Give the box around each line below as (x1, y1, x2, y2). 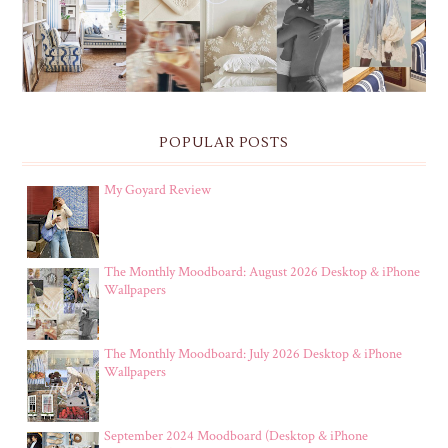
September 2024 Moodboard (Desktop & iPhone (104, 427, 368, 446)
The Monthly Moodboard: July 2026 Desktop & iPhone (104, 345, 402, 364)
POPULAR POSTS (159, 134, 289, 153)
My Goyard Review (104, 181, 211, 200)
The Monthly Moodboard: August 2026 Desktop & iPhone (104, 263, 420, 282)
